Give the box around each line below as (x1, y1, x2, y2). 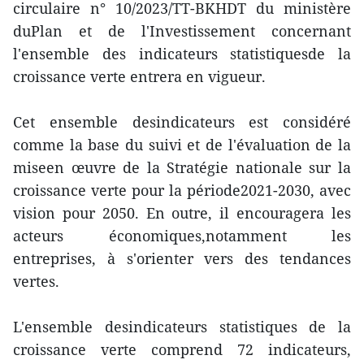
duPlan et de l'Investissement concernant (13, 21, 351, 41)
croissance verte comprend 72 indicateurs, (13, 340, 351, 360)
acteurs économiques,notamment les (13, 226, 351, 246)
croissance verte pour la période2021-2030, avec (13, 180, 351, 201)
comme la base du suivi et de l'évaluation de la (13, 135, 351, 155)
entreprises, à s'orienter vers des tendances (13, 249, 351, 269)
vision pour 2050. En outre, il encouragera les (13, 203, 351, 223)
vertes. (13, 271, 59, 292)
